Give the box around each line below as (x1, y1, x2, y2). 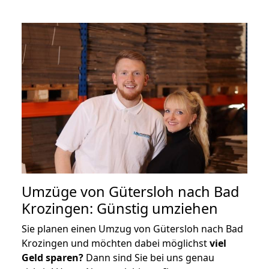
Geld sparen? (22, 250, 83, 264)
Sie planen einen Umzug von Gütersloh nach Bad (22, 222, 243, 235)
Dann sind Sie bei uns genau (83, 250, 214, 264)
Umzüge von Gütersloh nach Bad (22, 181, 239, 201)
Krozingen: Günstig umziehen (22, 198, 218, 218)
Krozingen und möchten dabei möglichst (22, 236, 210, 250)
